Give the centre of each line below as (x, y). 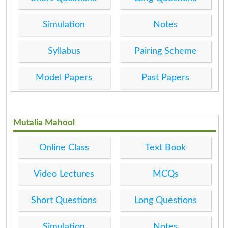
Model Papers (64, 78)
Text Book (166, 147)
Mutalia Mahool (44, 122)
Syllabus (64, 51)
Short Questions (64, 200)
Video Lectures (64, 174)
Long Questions (165, 200)
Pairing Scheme (165, 51)
